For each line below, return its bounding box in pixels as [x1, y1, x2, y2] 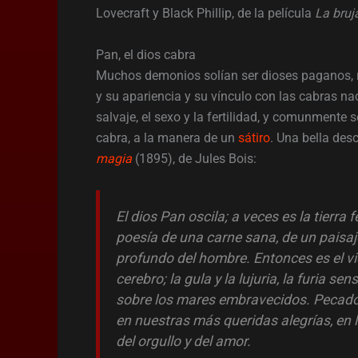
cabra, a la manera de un [96, 130, 238, 146]
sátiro [238, 130, 270, 146]
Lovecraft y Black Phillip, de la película [96, 6, 315, 22]
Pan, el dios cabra [96, 47, 196, 63]
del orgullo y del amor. [116, 333, 254, 350]
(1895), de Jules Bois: [132, 151, 257, 167]
